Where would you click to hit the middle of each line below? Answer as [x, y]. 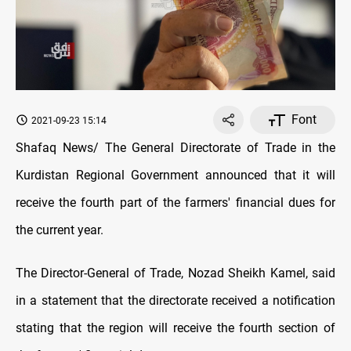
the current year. [60, 230]
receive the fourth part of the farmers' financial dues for [175, 203]
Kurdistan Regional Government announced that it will [175, 175]
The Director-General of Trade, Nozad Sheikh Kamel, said [175, 273]
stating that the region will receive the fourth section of [175, 328]
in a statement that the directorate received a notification [175, 301]
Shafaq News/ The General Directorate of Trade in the [175, 148]
